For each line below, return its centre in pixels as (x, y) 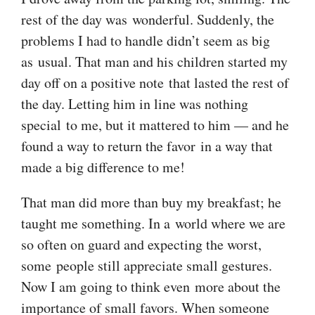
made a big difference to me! (103, 167)
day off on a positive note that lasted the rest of (155, 82)
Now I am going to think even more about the (151, 286)
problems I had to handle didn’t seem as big (146, 40)
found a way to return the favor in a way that (147, 146)
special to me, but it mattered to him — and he (155, 124)
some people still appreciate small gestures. (147, 265)
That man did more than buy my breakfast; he (151, 202)
